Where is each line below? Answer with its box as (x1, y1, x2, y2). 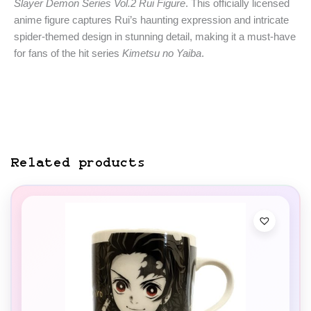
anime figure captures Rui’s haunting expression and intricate (14, 13, 289, 26)
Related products (10, 155, 146, 170)
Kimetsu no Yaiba (122, 47, 201, 59)
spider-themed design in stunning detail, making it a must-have (14, 30, 296, 42)
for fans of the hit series (14, 47, 122, 59)
